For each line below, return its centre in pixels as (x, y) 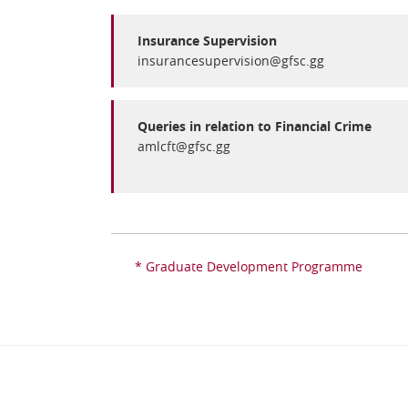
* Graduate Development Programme (249, 266)
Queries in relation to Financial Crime (255, 126)
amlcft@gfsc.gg (184, 146)
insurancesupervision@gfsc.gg (231, 61)
